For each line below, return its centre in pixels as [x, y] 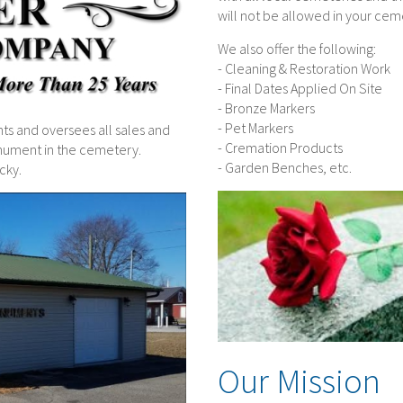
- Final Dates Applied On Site [300, 88]
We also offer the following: [296, 48]
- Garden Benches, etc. [284, 167]
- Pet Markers [255, 127]
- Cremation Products [280, 147]
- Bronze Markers [266, 107]
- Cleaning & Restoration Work [304, 68]
